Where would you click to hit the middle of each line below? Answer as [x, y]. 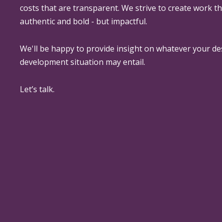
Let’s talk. [37, 89]
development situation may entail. [83, 62]
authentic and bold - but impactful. [83, 21]
